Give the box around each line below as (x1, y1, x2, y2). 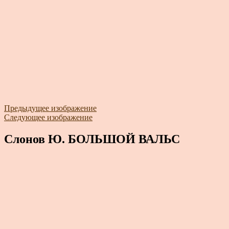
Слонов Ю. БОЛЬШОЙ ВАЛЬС (4, 132, 180, 146)
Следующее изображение (4, 113, 93, 122)
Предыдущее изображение (4, 104, 97, 112)
